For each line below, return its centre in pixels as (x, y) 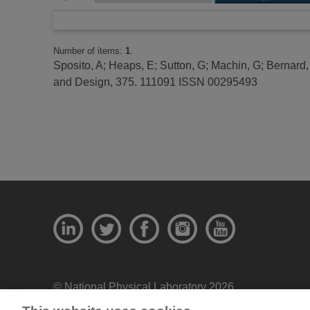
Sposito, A (78, 65)
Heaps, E (131, 65)
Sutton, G (183, 65)
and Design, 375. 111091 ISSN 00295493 (155, 82)
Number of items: (89, 51)
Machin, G (236, 65)
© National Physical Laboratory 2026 (144, 286)
